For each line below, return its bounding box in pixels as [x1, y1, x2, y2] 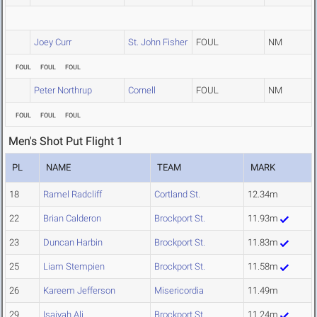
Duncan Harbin [43, 237, 103, 248]
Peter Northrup [34, 85, 92, 96]
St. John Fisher [128, 37, 188, 48]
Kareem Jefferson [43, 285, 115, 296]
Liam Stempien [43, 261, 105, 272]
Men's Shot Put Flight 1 [8, 134, 123, 149]
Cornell [128, 85, 156, 96]
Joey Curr [34, 37, 71, 48]
